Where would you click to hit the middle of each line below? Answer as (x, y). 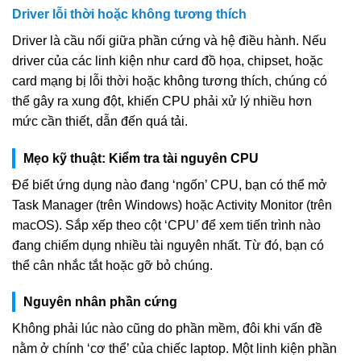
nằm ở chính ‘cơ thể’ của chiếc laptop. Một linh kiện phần (174, 349)
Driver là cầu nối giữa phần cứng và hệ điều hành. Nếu (169, 40)
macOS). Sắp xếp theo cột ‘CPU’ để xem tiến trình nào (166, 225)
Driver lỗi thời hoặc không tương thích (129, 14)
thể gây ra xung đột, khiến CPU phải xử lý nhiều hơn (162, 101)
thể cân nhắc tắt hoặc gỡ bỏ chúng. (112, 265)
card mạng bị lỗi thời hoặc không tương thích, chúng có (170, 81)
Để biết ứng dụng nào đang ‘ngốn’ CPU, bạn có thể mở (170, 185)
